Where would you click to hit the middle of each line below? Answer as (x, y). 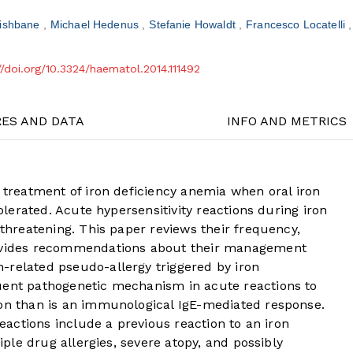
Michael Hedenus (96, 25)
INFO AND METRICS (287, 121)
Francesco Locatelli (297, 25)
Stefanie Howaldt (194, 25)
